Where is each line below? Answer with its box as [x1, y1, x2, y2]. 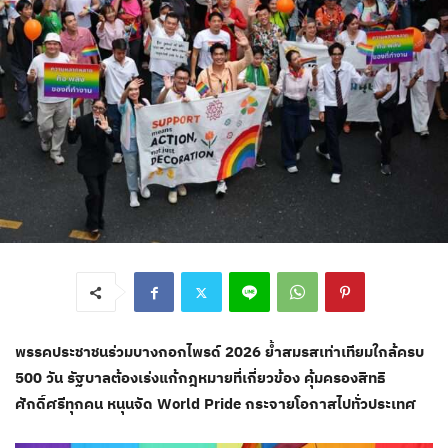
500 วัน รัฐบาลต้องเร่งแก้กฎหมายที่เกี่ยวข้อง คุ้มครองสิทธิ [15, 368, 385, 388]
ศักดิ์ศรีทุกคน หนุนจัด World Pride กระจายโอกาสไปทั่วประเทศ [15, 394, 416, 414]
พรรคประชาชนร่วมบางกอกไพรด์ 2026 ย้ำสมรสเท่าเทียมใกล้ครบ [15, 342, 424, 362]
